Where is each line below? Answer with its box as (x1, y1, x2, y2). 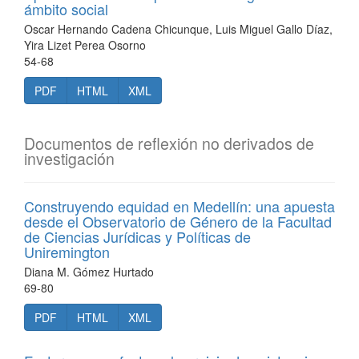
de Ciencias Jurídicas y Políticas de (24, 226, 251, 247)
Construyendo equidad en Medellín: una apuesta (24, 196, 335, 216)
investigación (24, 147, 115, 170)
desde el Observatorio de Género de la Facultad (24, 211, 332, 232)
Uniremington (24, 241, 110, 262)
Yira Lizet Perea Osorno (24, 37, 146, 53)
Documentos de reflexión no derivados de (24, 132, 314, 155)
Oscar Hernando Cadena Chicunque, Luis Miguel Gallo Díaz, (24, 21, 333, 37)
